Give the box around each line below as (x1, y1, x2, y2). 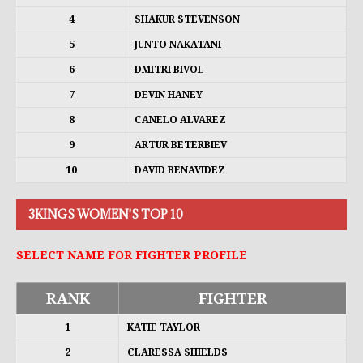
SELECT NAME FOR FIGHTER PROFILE (16, 248, 247, 262)
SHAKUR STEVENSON (135, 13, 240, 25)
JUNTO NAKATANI (135, 38, 221, 50)
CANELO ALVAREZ (135, 113, 226, 126)
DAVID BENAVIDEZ (135, 164, 225, 176)
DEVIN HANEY (135, 88, 203, 100)
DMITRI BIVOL (135, 63, 204, 75)
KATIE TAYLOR (127, 321, 200, 333)
